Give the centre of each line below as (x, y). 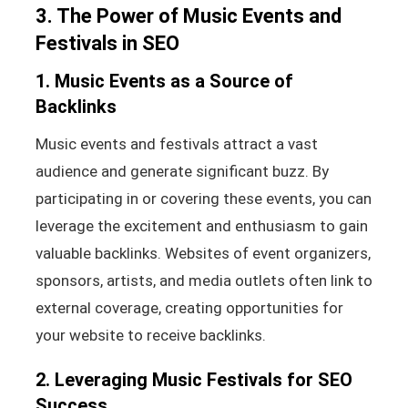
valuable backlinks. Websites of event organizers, (203, 253)
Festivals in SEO (107, 43)
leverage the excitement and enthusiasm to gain (201, 225)
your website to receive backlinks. (150, 335)
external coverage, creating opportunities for (189, 307)
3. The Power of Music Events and (188, 15)
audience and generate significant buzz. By (182, 171)
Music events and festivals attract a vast (176, 143)
